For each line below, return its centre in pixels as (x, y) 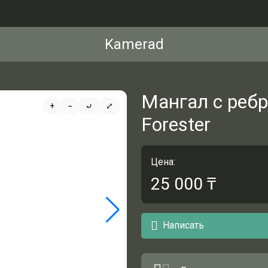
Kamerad (134, 44)
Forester (176, 124)
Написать (183, 226)
